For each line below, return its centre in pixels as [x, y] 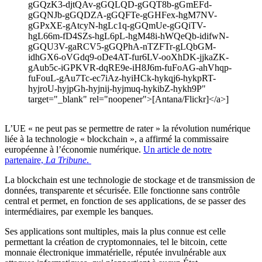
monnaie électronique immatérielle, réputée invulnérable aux [116, 253]
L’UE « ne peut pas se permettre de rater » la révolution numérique [127, 129]
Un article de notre [177, 150]
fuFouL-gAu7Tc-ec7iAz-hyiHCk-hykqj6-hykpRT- [122, 78]
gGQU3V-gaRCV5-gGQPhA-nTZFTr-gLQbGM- [122, 47]
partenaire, [25, 160]
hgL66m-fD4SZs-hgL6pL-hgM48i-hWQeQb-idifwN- [128, 36]
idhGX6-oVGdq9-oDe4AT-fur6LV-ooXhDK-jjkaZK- [128, 57]
